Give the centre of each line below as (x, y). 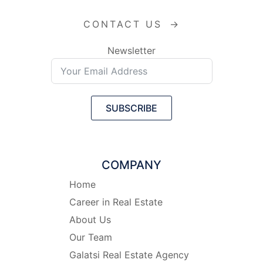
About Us (90, 219)
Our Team (91, 237)
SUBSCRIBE (131, 108)
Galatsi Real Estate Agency (129, 254)
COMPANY (131, 165)
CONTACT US (125, 24)
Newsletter (131, 50)
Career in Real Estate (116, 202)
